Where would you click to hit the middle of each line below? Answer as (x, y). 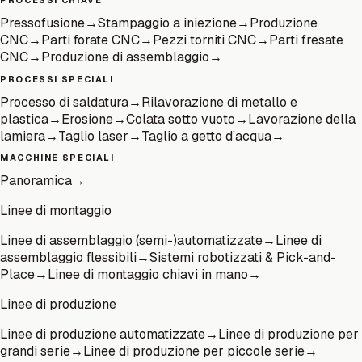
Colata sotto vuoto (181, 119)
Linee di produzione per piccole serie (194, 351)
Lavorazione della (302, 119)
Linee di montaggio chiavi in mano (148, 275)
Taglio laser (93, 136)
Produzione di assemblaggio (125, 57)
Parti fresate (306, 40)
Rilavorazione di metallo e (219, 102)
